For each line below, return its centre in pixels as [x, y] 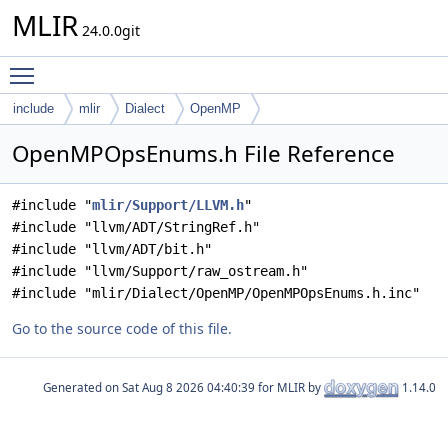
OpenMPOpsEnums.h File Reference [203, 153]
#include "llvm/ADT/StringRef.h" [136, 227]
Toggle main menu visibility [136, 66]
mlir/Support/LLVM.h [168, 205]
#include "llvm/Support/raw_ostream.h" [160, 271]
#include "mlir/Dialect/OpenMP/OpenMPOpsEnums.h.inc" [216, 293]
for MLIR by [289, 387]
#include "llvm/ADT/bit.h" [112, 249]
